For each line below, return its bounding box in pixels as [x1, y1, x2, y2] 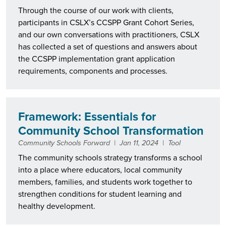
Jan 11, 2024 [120, 137, 158, 149]
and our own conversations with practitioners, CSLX [18, 29, 199, 41]
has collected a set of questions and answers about [18, 41, 197, 53]
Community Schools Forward [18, 137, 110, 149]
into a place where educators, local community [18, 163, 182, 176]
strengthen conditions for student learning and [18, 188, 182, 200]
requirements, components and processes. [18, 65, 167, 77]
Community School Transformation [18, 122, 204, 140]
